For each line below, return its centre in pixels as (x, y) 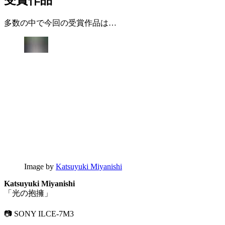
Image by (40, 167)
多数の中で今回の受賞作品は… (60, 23)
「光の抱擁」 (28, 193)
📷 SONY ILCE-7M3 (39, 214)
